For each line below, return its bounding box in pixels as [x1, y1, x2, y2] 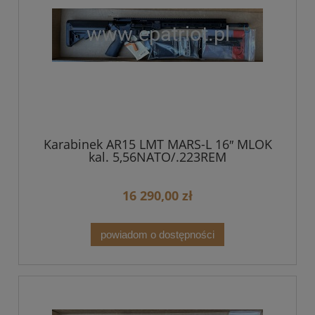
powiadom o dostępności [101, 228, 214, 240]
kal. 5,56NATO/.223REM [89, 148, 226, 165]
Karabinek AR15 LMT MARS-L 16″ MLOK [43, 135, 272, 153]
